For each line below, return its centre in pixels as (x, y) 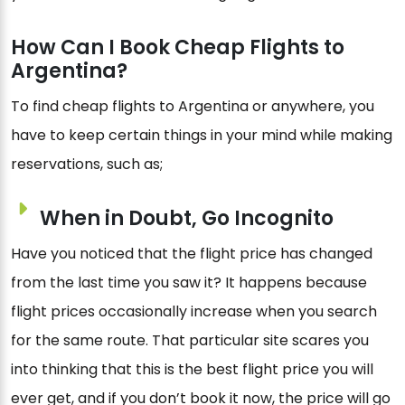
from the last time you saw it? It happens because (189, 282)
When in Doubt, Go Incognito (187, 218)
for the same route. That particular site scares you (190, 340)
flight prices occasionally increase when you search (194, 311)
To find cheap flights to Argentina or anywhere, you (193, 106)
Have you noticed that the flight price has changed (192, 253)
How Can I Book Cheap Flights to (178, 47)
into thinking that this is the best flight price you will (192, 369)
